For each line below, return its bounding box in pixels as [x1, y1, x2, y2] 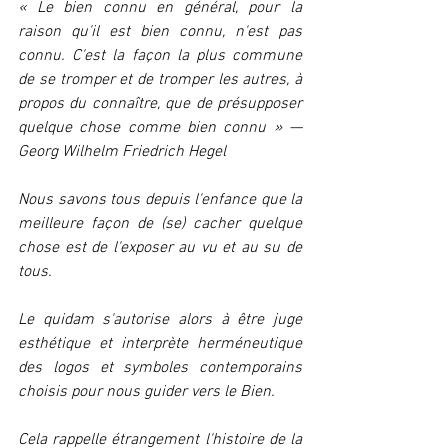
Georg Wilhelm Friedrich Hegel [18, 142, 230, 162]
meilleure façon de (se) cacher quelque [18, 214, 302, 234]
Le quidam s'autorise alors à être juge [18, 310, 302, 330]
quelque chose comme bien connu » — [18, 118, 302, 138]
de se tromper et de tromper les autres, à [18, 70, 302, 90]
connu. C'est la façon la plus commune [18, 46, 302, 66]
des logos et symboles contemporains [18, 358, 302, 378]
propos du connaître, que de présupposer [18, 94, 302, 114]
